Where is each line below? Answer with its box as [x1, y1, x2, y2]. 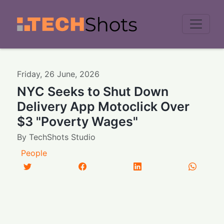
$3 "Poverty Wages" [17, 113, 138, 129]
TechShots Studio [29, 131, 96, 142]
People [21, 147, 47, 158]
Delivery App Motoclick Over [17, 98, 190, 114]
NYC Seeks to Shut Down [17, 83, 169, 99]
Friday [17, 68, 40, 79]
